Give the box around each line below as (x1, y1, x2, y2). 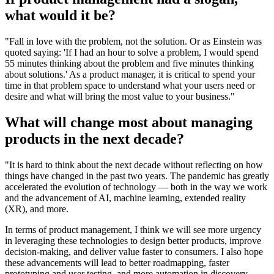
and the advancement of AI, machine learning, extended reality (5, 193, 246, 204)
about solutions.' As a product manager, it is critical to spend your (5, 69, 255, 80)
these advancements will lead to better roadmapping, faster (5, 257, 229, 268)
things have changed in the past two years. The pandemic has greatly (5, 171, 269, 182)
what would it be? (5, 7, 116, 24)
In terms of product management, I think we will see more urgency (5, 224, 261, 235)
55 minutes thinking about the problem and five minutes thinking (5, 58, 254, 69)
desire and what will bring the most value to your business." (5, 91, 235, 102)
